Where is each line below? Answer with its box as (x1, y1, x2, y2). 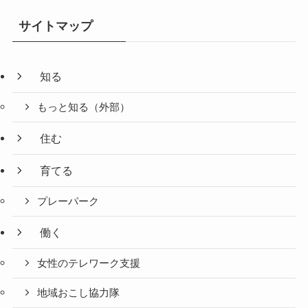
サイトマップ (18, 19, 93, 34)
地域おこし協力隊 (37, 287, 120, 298)
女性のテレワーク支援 (37, 257, 141, 269)
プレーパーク (37, 196, 100, 208)
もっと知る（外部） (37, 101, 131, 113)
